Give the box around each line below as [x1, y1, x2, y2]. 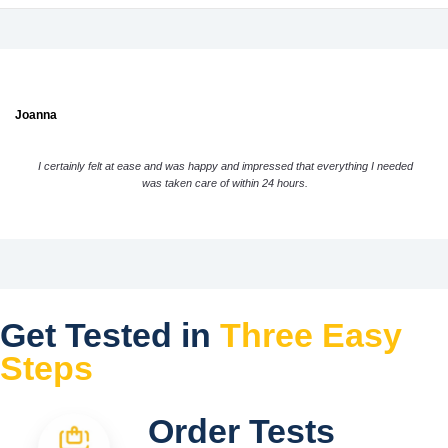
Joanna [15, 107, 57, 122]
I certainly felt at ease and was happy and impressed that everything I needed [37, 160, 413, 172]
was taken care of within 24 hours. [142, 177, 309, 189]
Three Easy [220, 315, 402, 354]
